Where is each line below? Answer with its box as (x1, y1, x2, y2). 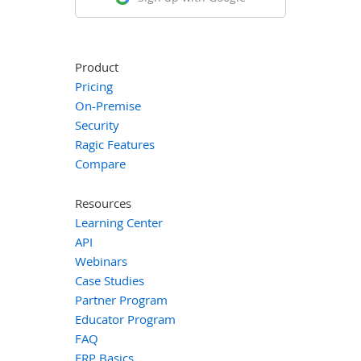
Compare (74, 155, 126, 172)
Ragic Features (74, 135, 155, 152)
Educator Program (74, 310, 176, 327)
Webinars (74, 252, 127, 269)
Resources (74, 194, 131, 211)
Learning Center (74, 214, 163, 230)
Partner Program (74, 291, 168, 308)
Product (74, 58, 118, 75)
